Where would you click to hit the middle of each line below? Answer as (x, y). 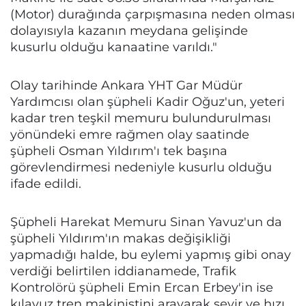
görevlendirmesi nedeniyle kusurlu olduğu (141, 167)
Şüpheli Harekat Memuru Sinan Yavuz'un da (146, 222)
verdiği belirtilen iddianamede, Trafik (123, 271)
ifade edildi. (46, 183)
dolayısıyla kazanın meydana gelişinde (129, 30)
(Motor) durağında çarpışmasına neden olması (153, 14)
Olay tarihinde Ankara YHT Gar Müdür (126, 85)
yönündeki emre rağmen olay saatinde (130, 134)
